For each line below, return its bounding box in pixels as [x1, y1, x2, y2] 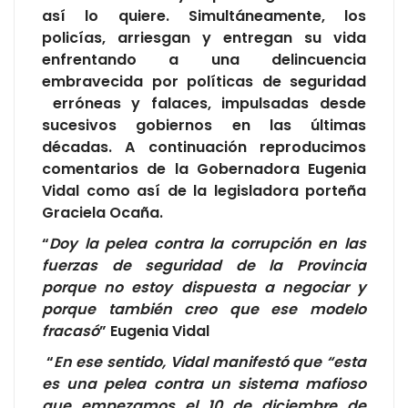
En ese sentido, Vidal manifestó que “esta [53, 351, 367, 372]
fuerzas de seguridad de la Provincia [42, 254, 366, 276]
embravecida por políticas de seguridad [42, 70, 366, 92]
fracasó [42, 320, 99, 342]
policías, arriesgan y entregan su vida [42, 26, 366, 48]
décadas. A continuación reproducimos [42, 136, 366, 158]
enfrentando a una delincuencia [42, 48, 366, 70]
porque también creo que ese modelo [42, 298, 366, 320]
